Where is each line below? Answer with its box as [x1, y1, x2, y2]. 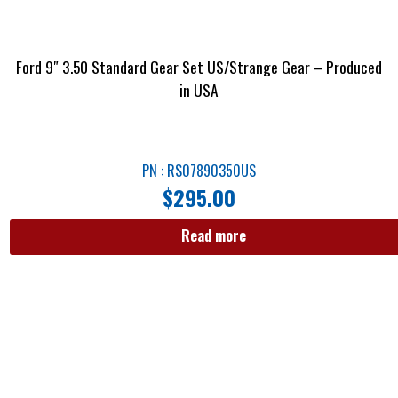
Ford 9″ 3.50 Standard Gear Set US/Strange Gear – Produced [16, 54, 382, 78]
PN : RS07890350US [142, 160, 256, 182]
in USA [179, 77, 219, 101]
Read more [180, 225, 246, 247]
